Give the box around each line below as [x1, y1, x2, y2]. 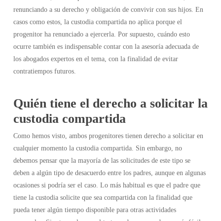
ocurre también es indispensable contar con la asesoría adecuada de [13, 42, 199, 50]
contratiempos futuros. [13, 67, 76, 75]
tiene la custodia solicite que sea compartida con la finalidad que [13, 193, 192, 201]
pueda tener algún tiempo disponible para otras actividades [13, 206, 176, 214]
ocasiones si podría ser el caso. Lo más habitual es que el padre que [13, 181, 200, 189]
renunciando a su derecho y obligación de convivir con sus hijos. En [13, 5, 203, 13]
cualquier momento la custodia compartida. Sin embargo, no [13, 144, 182, 152]
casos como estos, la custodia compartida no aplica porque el [13, 18, 182, 26]
